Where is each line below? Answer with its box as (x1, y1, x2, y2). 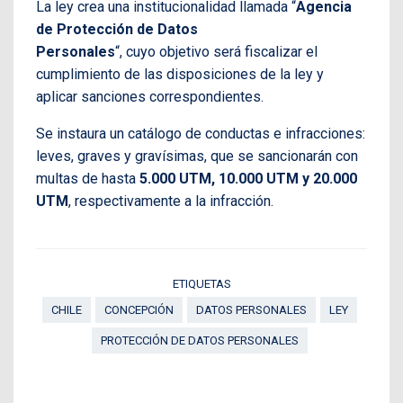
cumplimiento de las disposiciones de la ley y (36, 65, 324, 83)
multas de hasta (36, 169, 136, 187)
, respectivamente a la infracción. (68, 192, 273, 210)
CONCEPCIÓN (103, 302, 174, 317)
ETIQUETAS (172, 276, 231, 291)
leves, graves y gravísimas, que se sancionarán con (36, 147, 358, 165)
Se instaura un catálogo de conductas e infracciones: (36, 124, 365, 142)
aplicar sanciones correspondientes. (36, 87, 264, 105)
